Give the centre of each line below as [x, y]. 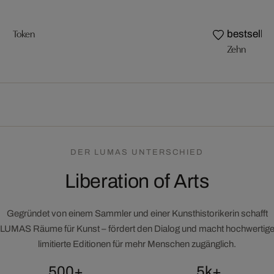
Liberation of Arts [137, 181]
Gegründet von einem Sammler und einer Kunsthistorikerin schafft [137, 213]
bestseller [249, 34]
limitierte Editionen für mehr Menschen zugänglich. [137, 244]
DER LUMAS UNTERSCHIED [137, 152]
